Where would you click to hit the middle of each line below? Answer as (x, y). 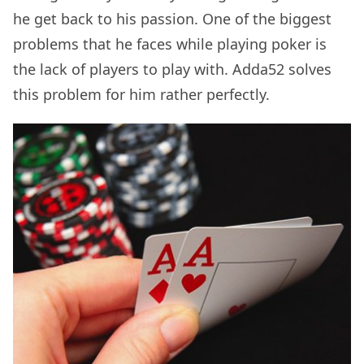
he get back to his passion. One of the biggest (172, 18)
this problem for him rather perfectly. (143, 94)
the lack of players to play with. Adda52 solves (172, 69)
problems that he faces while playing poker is (170, 43)
